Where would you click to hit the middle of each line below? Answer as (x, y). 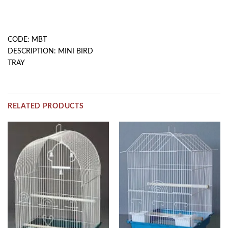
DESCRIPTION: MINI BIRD (50, 51)
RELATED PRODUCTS (46, 106)
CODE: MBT (27, 40)
